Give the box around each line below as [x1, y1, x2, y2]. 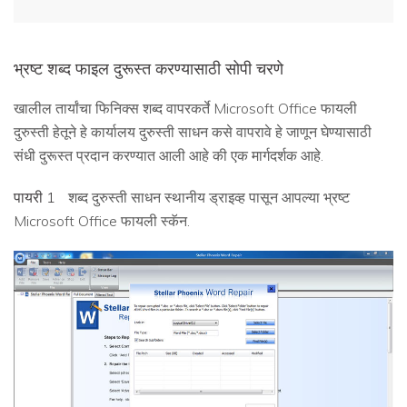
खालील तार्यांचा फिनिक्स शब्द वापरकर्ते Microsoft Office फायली [14, 98, 357, 117]
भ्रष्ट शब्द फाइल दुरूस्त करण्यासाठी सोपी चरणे [14, 57, 283, 79]
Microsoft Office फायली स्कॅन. [14, 211, 190, 230]
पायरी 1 [14, 187, 55, 206]
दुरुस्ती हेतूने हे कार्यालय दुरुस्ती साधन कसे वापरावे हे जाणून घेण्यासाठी [14, 122, 372, 141]
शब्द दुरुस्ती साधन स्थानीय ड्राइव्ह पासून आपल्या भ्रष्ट [65, 187, 350, 206]
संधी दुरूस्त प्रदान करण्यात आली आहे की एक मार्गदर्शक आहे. [14, 145, 323, 164]
